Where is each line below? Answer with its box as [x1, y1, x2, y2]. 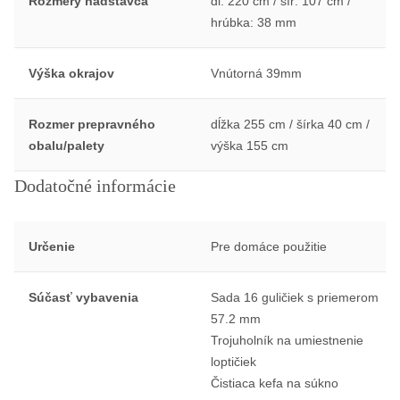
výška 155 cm [210, 137, 288, 153]
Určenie [29, 238, 75, 254]
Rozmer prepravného [29, 116, 155, 131]
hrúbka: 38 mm [210, 14, 296, 29]
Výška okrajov [29, 65, 114, 80]
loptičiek [210, 354, 256, 369]
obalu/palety [29, 137, 104, 153]
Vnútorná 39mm [210, 65, 302, 80]
